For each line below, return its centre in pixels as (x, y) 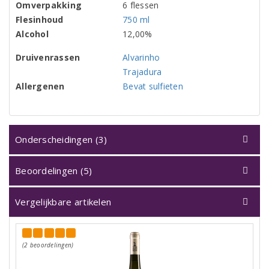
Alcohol (32, 34)
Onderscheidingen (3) (61, 140)
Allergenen (40, 86)
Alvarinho (141, 58)
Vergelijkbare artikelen (63, 202)
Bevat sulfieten (153, 86)
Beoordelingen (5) (54, 171)
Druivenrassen (48, 58)
